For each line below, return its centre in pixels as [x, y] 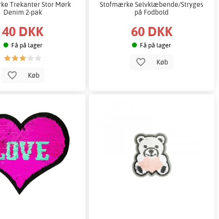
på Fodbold [152, 12]
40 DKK [23, 31]
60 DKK [152, 31]
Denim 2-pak [23, 12]
